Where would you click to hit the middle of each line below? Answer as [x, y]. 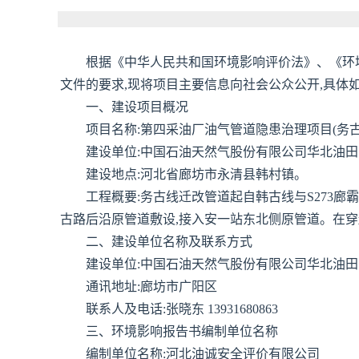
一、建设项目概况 [137, 107]
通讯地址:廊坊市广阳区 [151, 286]
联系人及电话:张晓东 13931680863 [182, 309]
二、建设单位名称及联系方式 [169, 242]
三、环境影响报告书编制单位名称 [182, 331]
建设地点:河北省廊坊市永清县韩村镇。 [196, 174]
